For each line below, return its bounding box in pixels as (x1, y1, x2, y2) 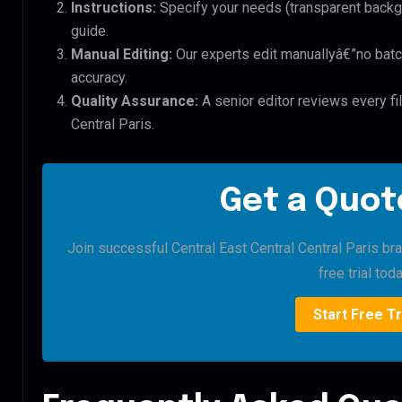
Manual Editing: (71, 45, 172, 63)
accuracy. (71, 68, 127, 86)
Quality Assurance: (71, 92, 198, 109)
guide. (71, 22, 109, 39)
